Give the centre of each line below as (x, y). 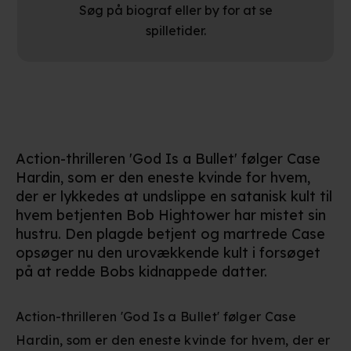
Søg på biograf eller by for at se (175, 11)
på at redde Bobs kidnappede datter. (141, 271)
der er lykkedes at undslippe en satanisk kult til (174, 196)
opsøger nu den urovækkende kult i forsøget (168, 253)
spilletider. (175, 31)
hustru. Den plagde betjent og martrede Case (170, 234)
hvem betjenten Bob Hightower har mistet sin (171, 215)
